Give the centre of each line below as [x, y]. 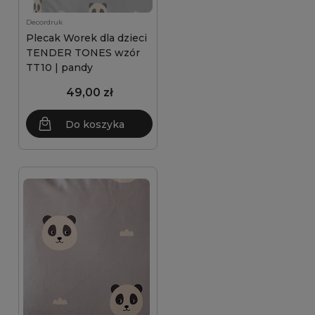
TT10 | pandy [59, 67]
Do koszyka [95, 124]
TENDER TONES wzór [83, 53]
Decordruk [44, 22]
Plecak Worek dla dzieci [86, 38]
